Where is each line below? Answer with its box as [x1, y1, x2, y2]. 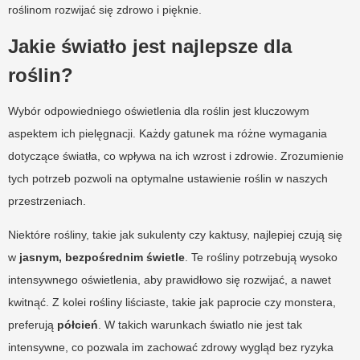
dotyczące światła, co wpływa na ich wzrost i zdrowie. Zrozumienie [8, 149, 344, 163]
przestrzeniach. [8, 194, 86, 208]
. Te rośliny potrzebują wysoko [185, 251, 337, 264]
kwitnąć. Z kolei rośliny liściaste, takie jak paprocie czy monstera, [8, 296, 336, 309]
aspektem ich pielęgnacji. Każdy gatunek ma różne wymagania [8, 127, 327, 141]
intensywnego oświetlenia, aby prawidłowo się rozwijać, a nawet [8, 273, 331, 287]
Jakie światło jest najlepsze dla [8, 35, 292, 58]
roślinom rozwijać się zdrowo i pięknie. [8, 3, 202, 17]
